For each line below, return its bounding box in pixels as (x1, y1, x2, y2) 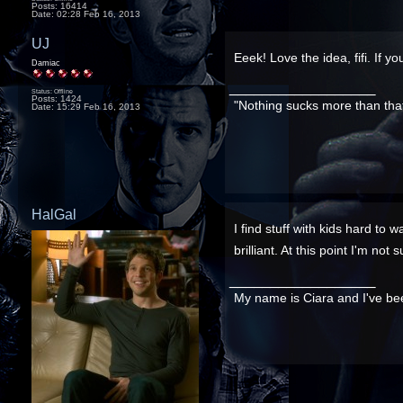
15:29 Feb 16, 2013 (57, 101, 140, 112)
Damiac (31, 58, 60, 67)
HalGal (31, 205, 76, 222)
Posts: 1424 (31, 93, 82, 103)
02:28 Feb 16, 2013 (57, 8, 140, 19)
